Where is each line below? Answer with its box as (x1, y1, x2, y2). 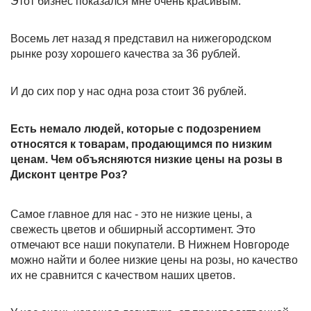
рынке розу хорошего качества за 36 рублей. (10, 48, 240, 60)
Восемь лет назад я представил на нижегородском (10, 33, 271, 44)
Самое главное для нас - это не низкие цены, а (10, 208, 252, 220)
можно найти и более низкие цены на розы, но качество (10, 254, 298, 266)
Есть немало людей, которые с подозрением (10, 123, 261, 135)
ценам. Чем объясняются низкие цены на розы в (10, 153, 283, 165)
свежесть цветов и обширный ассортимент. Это (10, 224, 255, 235)
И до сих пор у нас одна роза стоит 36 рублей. (10, 85, 246, 97)
